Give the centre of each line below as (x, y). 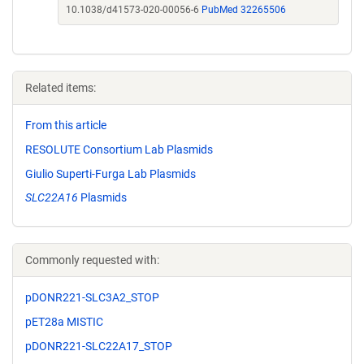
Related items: (61, 88)
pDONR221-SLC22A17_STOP (99, 346)
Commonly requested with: (92, 260)
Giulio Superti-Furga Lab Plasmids (110, 173)
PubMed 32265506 (244, 10)
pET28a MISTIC (64, 322)
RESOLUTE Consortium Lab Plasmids (119, 149)
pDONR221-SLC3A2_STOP (92, 298)
